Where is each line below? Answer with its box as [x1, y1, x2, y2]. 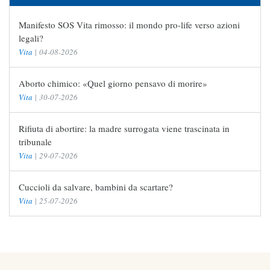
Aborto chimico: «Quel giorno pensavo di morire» [19, 77, 207, 90]
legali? [19, 32, 43, 45]
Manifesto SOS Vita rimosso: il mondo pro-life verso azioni [19, 19, 240, 31]
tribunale [19, 136, 52, 148]
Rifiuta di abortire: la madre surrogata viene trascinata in [19, 122, 230, 135]
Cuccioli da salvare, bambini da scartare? [19, 181, 173, 193]
